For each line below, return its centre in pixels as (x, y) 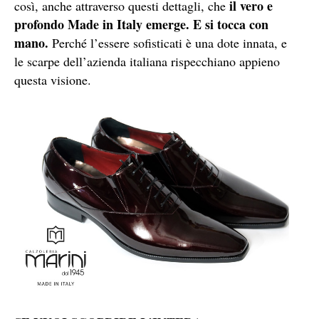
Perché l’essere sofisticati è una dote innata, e (168, 42)
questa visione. (53, 79)
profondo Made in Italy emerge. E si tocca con (141, 24)
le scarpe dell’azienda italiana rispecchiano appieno (147, 61)
